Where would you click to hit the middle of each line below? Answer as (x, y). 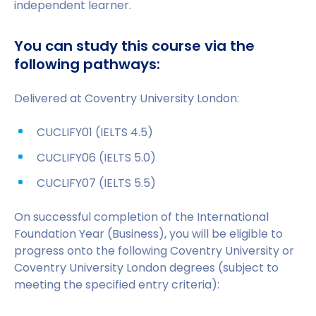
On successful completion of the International (141, 217)
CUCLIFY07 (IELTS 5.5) (96, 183)
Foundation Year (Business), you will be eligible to (148, 234)
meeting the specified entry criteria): (117, 285)
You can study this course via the (134, 46)
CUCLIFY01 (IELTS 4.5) (95, 132)
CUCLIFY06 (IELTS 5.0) (96, 158)
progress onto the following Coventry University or (154, 251)
